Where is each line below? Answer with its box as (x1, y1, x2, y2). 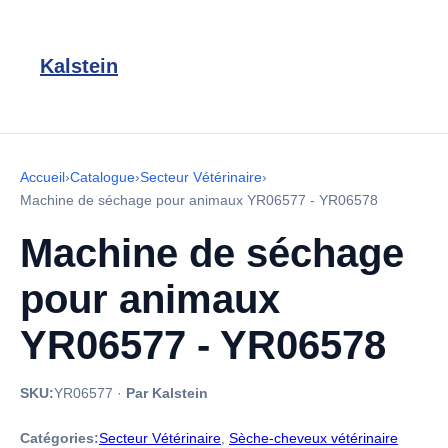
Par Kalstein (126, 385, 208, 401)
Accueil (20, 169, 65, 185)
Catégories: (20, 430, 99, 446)
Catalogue (70, 169, 135, 185)
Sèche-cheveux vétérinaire (229, 430, 398, 446)
